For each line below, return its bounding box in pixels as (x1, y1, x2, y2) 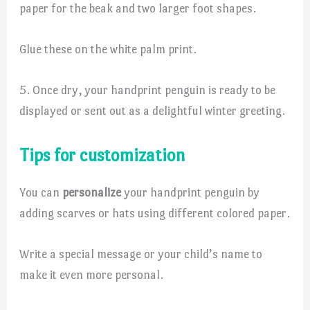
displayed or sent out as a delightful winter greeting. (19, 104, 286, 118)
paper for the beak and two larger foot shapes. (19, 1, 257, 16)
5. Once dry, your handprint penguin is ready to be (19, 83, 276, 98)
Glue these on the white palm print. (19, 42, 197, 57)
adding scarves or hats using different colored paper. (19, 206, 291, 220)
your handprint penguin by (121, 185, 260, 199)
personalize (62, 185, 122, 199)
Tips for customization (19, 144, 186, 165)
